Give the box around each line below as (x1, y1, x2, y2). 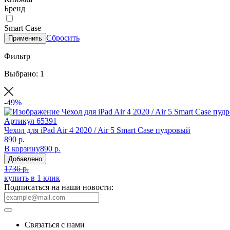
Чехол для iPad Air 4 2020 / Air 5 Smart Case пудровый (4, 125, 190, 135)
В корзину (4, 144, 40, 153)
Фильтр (4, 51, 30, 61)
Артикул (4, 116, 34, 125)
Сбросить (46, 33, 80, 42)
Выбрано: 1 (4, 69, 44, 78)
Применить (8, 34, 42, 42)
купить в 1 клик (4, 173, 60, 182)
